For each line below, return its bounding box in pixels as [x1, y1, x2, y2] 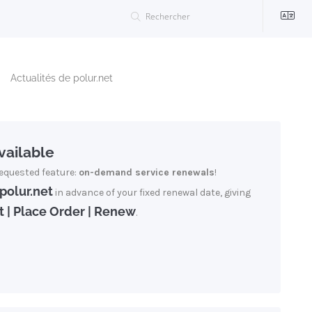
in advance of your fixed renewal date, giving [53, 187, 251, 198]
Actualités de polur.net [10, 72, 113, 84]
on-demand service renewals [79, 166, 214, 178]
